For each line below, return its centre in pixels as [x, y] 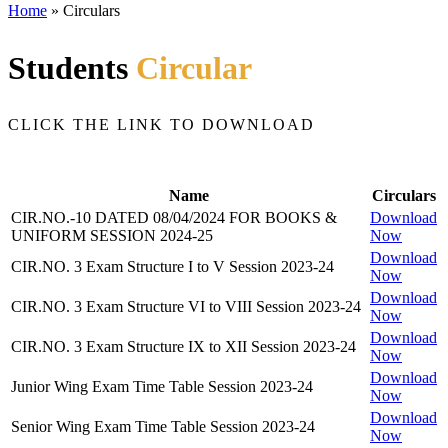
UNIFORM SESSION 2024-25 [112, 235]
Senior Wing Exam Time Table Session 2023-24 [163, 426]
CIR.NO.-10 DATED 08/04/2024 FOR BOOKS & [174, 217]
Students [72, 67]
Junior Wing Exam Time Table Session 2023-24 [162, 386]
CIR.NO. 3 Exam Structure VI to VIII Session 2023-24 [186, 306]
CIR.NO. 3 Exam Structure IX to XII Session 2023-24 [183, 346]
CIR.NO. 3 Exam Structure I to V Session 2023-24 [172, 266]
